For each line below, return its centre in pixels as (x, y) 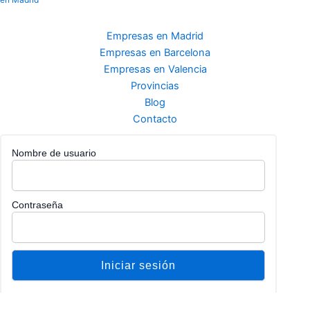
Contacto (155, 119)
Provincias (155, 86)
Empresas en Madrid (155, 36)
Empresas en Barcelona (155, 53)
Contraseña (37, 205)
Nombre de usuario (54, 153)
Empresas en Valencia (155, 69)
